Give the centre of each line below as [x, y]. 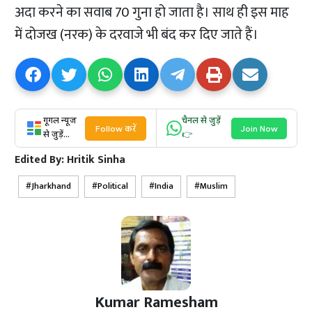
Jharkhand [52, 187]
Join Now [259, 128]
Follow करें [115, 128]
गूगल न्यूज [60, 122]
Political [113, 187]
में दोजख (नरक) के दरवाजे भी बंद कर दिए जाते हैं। [137, 35]
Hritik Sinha [96, 160]
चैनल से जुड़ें [201, 122]
